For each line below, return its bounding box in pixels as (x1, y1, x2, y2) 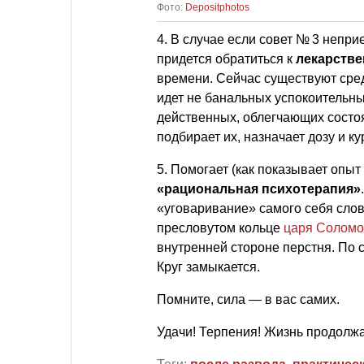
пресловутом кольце (157, 220, 284, 235)
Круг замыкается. (157, 259, 260, 274)
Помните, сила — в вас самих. (157, 292, 340, 306)
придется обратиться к (157, 51, 296, 66)
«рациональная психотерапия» (157, 181, 361, 196)
